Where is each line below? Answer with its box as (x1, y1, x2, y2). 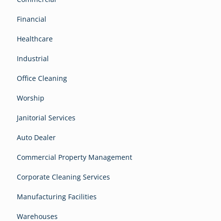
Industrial (17, 54, 49, 64)
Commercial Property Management (17, 152, 132, 162)
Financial (17, 14, 46, 24)
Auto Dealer (17, 133, 56, 143)
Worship (17, 93, 44, 103)
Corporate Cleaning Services (17, 172, 110, 182)
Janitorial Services (17, 113, 75, 123)
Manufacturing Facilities (17, 192, 97, 202)
